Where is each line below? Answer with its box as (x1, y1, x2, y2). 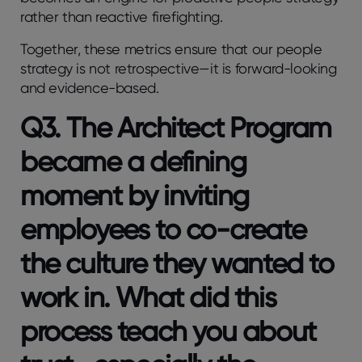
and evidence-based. (20, 78, 163, 96)
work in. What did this (20, 279, 276, 314)
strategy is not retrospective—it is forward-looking (20, 59, 337, 77)
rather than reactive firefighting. (20, 7, 227, 25)
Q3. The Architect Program (20, 109, 332, 145)
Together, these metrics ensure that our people (20, 40, 322, 57)
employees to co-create (20, 211, 306, 246)
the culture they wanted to (20, 245, 334, 280)
